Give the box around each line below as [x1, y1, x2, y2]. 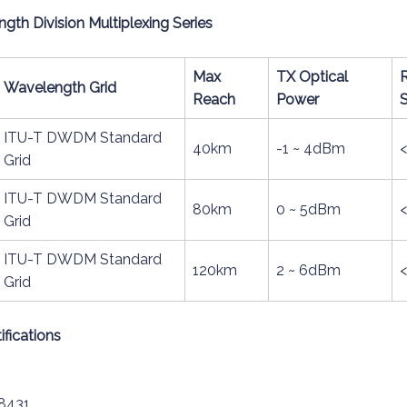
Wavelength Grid [4, 79, 116, 96]
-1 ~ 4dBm [276, 140, 345, 157]
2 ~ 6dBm [276, 262, 341, 279]
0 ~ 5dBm [276, 201, 341, 218]
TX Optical [276, 68, 348, 85]
